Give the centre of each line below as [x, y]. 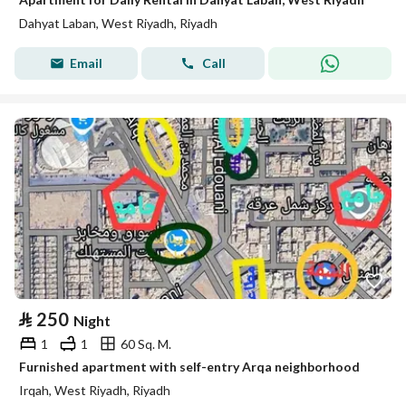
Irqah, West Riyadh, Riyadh [95, 390]
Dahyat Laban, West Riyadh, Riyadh [118, 23]
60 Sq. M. [146, 343]
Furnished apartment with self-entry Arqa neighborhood [189, 367]
